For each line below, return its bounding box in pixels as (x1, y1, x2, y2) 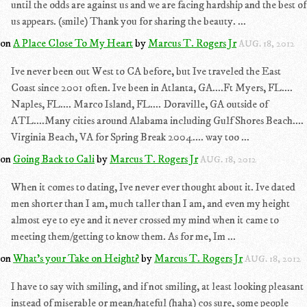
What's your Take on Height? (13, 251, 139, 265)
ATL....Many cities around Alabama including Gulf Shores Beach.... (11, 114, 304, 127)
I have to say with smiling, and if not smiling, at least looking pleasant (11, 280, 304, 293)
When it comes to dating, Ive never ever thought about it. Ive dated (11, 180, 295, 194)
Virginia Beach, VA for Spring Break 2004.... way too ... (11, 130, 249, 144)
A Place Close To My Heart (13, 36, 133, 50)
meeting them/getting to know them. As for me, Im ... (11, 230, 236, 243)
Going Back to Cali (13, 152, 95, 166)
